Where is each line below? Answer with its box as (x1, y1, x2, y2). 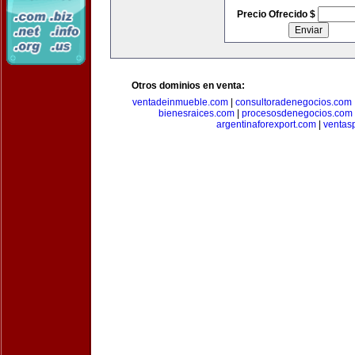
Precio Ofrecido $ (236, 9, 318, 20)
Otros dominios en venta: (132, 80, 245, 91)
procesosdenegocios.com (242, 108, 353, 119)
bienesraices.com (158, 108, 235, 119)
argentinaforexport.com (216, 119, 316, 130)
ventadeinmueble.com (132, 97, 228, 108)
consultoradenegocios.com (235, 97, 352, 108)
